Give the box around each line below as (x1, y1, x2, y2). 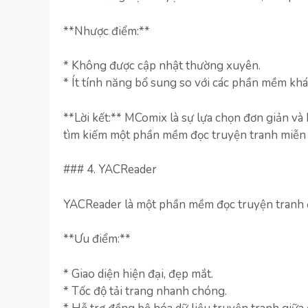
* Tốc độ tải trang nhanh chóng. (63, 283, 227, 299)
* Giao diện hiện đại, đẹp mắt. (63, 265, 213, 282)
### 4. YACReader (63, 162, 157, 177)
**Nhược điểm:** (63, 23, 150, 39)
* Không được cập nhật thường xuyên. (63, 58, 261, 74)
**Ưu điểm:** (63, 231, 131, 247)
